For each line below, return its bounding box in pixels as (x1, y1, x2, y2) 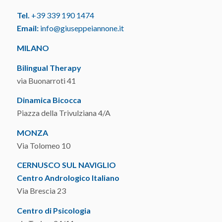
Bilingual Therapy (16, 62, 81, 72)
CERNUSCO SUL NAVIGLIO (16, 160, 116, 170)
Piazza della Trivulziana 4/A (16, 108, 111, 118)
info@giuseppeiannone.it (40, 23, 124, 33)
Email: (16, 23, 39, 33)
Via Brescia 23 (16, 186, 66, 196)
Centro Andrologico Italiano (16, 173, 119, 183)
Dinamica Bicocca (16, 95, 81, 105)
